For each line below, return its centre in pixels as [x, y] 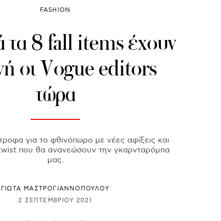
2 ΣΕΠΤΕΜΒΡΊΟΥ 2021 [55, 200]
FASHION [55, 10]
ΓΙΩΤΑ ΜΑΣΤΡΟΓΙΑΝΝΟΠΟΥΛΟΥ [55, 189]
